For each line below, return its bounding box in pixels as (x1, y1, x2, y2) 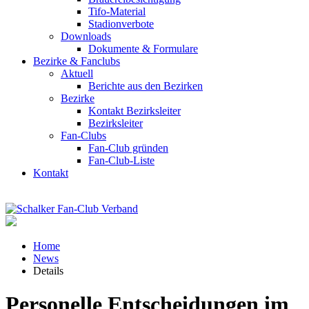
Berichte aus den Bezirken (88, 80, 203, 92)
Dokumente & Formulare (88, 43, 198, 54)
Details (33, 265, 63, 277)
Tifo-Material (88, 6, 146, 17)
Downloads (61, 30, 111, 42)
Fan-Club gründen (88, 142, 168, 154)
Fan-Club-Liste (88, 154, 154, 166)
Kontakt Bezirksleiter (88, 105, 181, 117)
